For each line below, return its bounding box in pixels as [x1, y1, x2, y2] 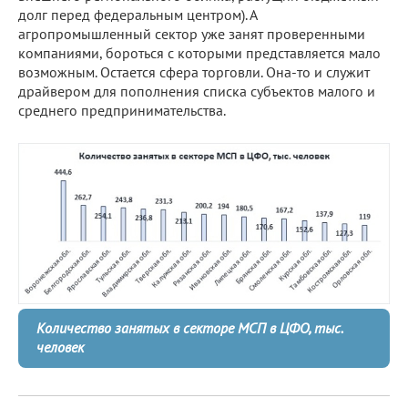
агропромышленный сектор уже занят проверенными [18, 24, 365, 43]
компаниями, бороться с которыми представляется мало [18, 43, 381, 62]
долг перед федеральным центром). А [18, 5, 257, 24]
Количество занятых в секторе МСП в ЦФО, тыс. [36, 319, 343, 338]
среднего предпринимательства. [18, 100, 226, 119]
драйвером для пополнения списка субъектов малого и [18, 81, 375, 100]
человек [36, 338, 84, 357]
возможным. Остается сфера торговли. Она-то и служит [18, 62, 370, 81]
